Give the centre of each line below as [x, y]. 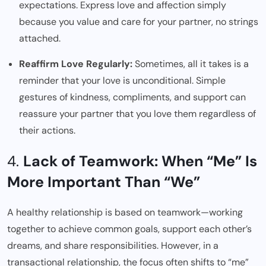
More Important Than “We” [104, 182]
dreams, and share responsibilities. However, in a [113, 245]
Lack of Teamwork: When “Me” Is [140, 161]
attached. [40, 38]
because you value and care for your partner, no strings [139, 21]
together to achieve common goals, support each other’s [129, 229]
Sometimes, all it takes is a [191, 64]
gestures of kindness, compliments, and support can [132, 97]
